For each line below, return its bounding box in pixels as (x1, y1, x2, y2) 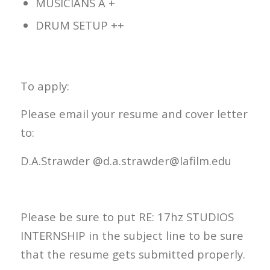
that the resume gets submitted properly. (20, 246, 245, 262)
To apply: (20, 78, 69, 93)
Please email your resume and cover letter (20, 106, 248, 122)
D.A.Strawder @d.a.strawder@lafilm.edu (20, 153, 231, 168)
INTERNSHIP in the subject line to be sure (20, 228, 243, 243)
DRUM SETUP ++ (35, 17, 124, 33)
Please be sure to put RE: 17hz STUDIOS (20, 209, 234, 225)
